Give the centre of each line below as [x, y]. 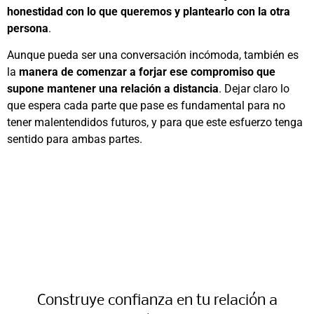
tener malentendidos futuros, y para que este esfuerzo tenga [155, 123]
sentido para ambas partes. [75, 139]
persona [28, 29]
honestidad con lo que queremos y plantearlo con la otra [149, 12]
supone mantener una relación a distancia [113, 89]
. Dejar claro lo [254, 89]
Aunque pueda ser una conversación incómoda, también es [153, 55]
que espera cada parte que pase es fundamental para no [146, 106]
